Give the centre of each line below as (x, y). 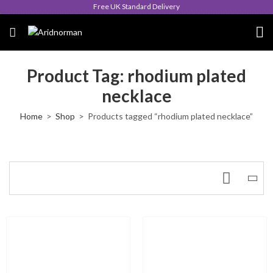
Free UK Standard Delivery (136, 6)
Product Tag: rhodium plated (136, 76)
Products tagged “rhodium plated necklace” (170, 116)
